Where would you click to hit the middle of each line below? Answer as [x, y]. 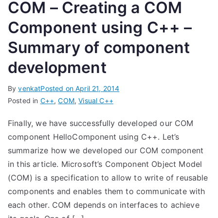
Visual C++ [96, 100]
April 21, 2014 [98, 88]
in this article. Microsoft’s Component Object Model [105, 164]
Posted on [58, 88]
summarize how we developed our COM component [106, 150]
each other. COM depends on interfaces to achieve [104, 205]
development [57, 67]
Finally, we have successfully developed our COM [101, 123]
